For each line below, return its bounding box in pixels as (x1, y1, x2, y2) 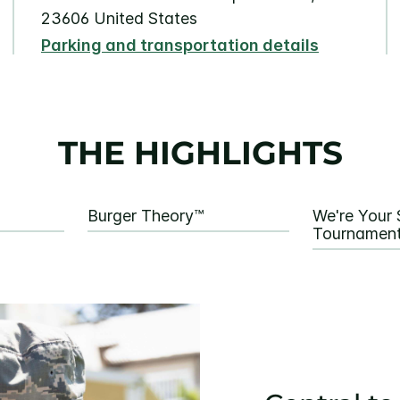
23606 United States (41, 9, 197, 29)
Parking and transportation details (41, 36, 319, 55)
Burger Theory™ (87, 206, 204, 226)
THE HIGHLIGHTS (57, 133, 343, 173)
